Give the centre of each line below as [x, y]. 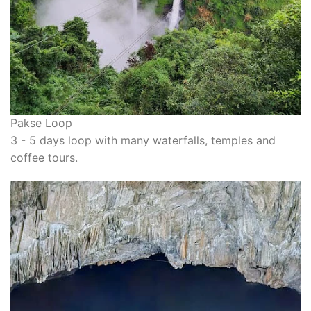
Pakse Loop [41, 123]
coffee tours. [44, 158]
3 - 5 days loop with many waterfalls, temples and [143, 141]
